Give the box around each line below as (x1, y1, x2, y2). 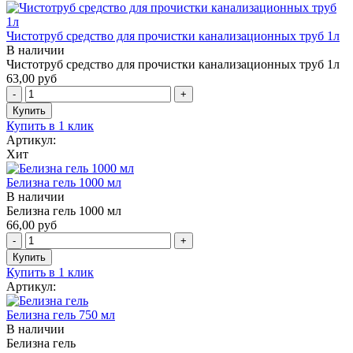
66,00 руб (6, 217, 57, 232)
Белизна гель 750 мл (6, 307, 115, 321)
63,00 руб (6, 71, 57, 85)
